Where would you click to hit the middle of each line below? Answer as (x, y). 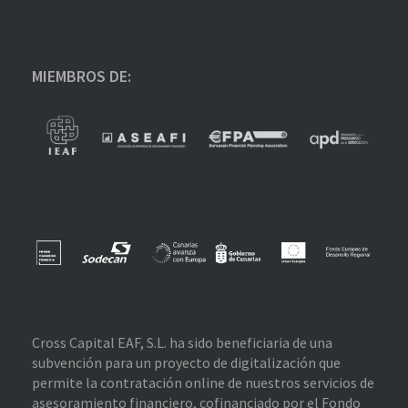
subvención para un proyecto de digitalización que (186, 363)
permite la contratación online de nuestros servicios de (203, 383)
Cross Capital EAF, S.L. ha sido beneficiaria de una (182, 343)
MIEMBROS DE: (82, 76)
